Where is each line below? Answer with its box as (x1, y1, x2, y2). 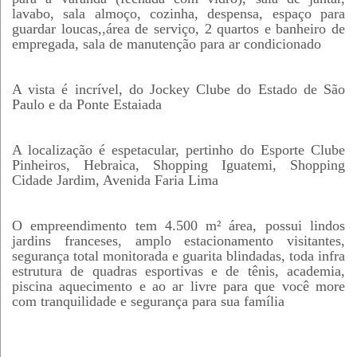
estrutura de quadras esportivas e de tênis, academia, (12, 263, 345, 279)
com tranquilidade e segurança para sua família (12, 293, 284, 309)
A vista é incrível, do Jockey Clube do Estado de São (12, 81, 345, 97)
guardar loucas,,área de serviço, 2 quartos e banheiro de (12, 21, 345, 37)
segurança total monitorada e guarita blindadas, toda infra (12, 248, 345, 264)
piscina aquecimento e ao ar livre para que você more (12, 278, 345, 294)
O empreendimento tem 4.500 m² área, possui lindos (12, 218, 345, 233)
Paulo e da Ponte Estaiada (12, 96, 162, 112)
